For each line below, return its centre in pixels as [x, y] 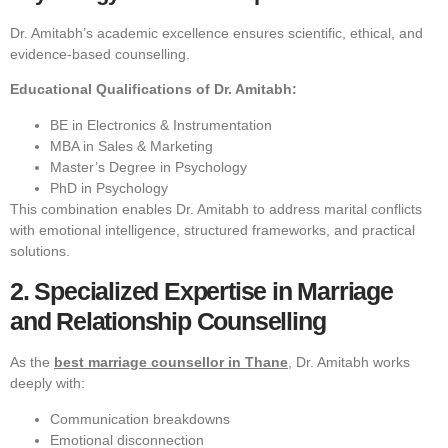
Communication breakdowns [140, 418]
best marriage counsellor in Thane [171, 362]
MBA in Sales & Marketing [131, 145]
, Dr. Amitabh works [349, 362]
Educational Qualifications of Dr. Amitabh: [153, 89]
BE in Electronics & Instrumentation [161, 124]
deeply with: [47, 383]
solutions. [40, 250]
